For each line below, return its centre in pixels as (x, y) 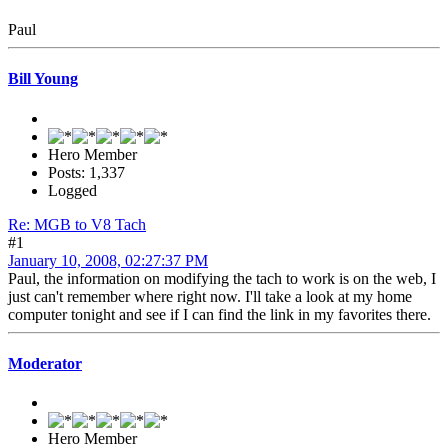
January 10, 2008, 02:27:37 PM (108, 260)
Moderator (45, 364)
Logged (72, 190)
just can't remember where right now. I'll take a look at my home (210, 296)
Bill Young (43, 79)
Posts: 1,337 (86, 172)
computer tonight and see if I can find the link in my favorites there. (219, 314)
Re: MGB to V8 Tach (77, 224)
